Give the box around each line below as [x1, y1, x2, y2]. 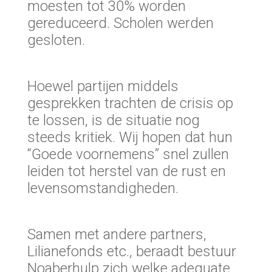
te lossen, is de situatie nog [27, 112, 200, 129]
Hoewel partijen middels [27, 78, 178, 95]
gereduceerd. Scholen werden [27, 15, 214, 32]
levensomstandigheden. [27, 180, 178, 197]
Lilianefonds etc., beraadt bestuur [27, 243, 236, 260]
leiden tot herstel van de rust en [27, 163, 226, 180]
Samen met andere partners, [27, 226, 206, 243]
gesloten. [27, 32, 85, 49]
